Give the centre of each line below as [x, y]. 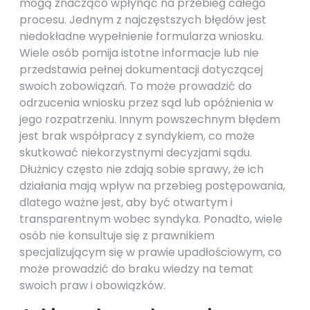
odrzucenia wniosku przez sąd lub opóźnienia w [146, 103]
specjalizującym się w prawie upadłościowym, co [151, 252]
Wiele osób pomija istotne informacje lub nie [139, 53]
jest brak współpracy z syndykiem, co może [137, 136]
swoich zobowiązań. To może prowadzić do [136, 86]
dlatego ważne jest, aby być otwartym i [126, 202]
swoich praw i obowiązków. [92, 285]
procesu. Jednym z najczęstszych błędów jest [143, 20]
